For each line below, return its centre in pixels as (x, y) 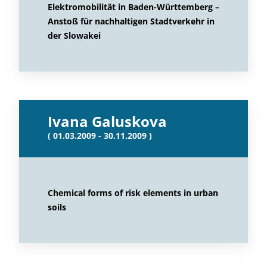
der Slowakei (74, 35)
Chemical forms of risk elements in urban (133, 193)
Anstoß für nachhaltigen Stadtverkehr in (131, 21)
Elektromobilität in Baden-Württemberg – (133, 7)
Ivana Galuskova (107, 121)
